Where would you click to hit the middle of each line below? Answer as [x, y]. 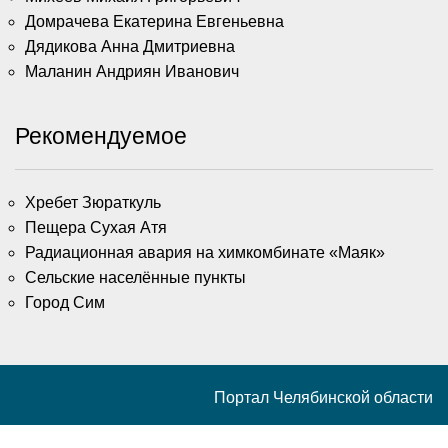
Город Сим [65, 302]
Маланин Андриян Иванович [132, 71]
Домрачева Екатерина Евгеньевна [154, 21]
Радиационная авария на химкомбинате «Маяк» [205, 252]
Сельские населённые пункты [135, 277]
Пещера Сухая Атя [96, 227]
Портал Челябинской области [323, 397]
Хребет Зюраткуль [93, 202]
